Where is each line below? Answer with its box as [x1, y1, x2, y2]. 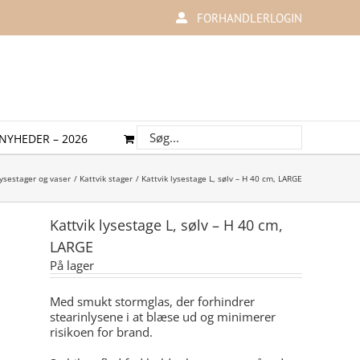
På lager [50, 257, 94, 273]
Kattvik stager [80, 172, 133, 184]
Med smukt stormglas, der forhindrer [50, 293, 255, 309]
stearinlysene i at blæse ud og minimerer [50, 309, 276, 325]
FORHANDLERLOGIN [197, 10, 302, 26]
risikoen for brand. [50, 324, 153, 340]
